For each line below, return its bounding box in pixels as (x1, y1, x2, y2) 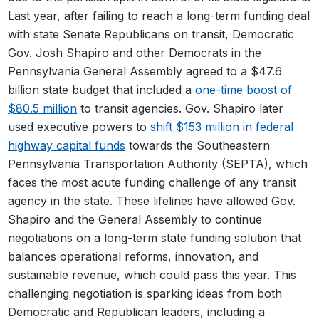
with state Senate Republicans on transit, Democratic (8, 26, 295, 41)
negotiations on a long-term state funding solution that (8, 230, 302, 245)
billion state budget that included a (8, 82, 196, 97)
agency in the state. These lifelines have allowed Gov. (8, 193, 296, 208)
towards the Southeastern (125, 137, 271, 152)
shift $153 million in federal (150, 119, 294, 134)
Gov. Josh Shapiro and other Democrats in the (8, 45, 262, 60)
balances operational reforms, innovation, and (8, 249, 259, 263)
